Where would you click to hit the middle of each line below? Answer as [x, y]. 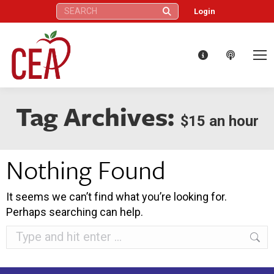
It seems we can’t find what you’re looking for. [117, 196]
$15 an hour [219, 121]
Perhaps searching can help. [75, 212]
